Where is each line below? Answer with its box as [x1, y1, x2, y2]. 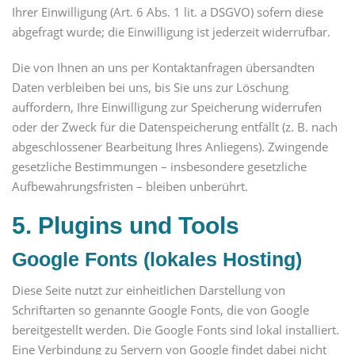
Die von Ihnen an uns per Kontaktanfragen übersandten [12, 59, 315, 76]
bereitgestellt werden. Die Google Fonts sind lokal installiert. [12, 321, 339, 338]
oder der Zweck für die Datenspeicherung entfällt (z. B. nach [12, 119, 338, 136]
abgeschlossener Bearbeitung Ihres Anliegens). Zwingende [12, 139, 328, 155]
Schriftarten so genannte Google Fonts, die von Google [12, 301, 309, 318]
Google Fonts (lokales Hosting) [12, 247, 302, 270]
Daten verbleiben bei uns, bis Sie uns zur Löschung [12, 79, 288, 96]
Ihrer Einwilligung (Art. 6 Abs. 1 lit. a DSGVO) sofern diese [12, 4, 323, 21]
